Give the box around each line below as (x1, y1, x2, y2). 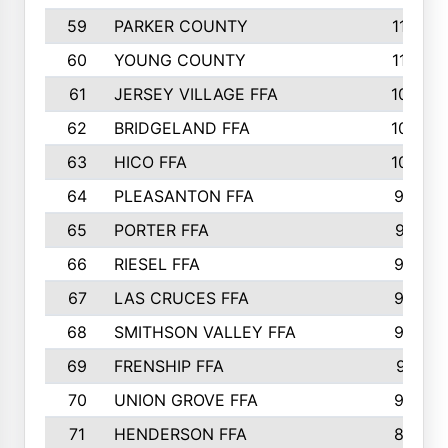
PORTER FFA (113, 220, 209, 240)
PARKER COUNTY (113, 16, 248, 36)
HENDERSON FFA (113, 424, 247, 444)
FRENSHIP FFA (113, 356, 224, 376)
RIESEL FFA (113, 254, 200, 274)
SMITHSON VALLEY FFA (113, 322, 296, 342)
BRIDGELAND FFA (113, 118, 250, 138)
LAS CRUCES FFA (113, 288, 249, 308)
